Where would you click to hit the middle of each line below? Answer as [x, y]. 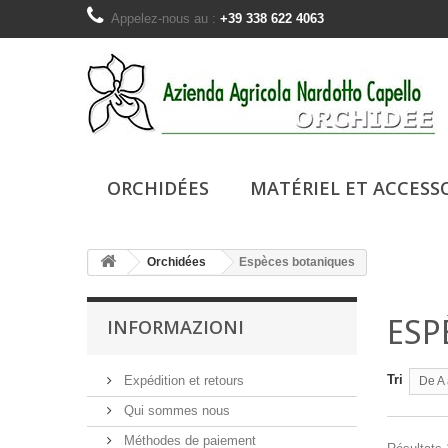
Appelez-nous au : [165, 18]
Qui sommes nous [175, 410]
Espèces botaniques [297, 262]
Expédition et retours [182, 380]
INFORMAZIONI [175, 327]
